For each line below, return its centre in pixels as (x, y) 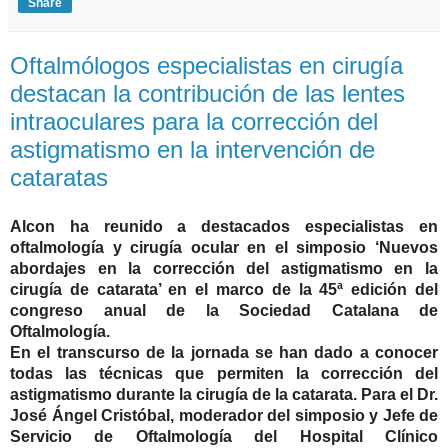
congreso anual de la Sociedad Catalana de (224, 310)
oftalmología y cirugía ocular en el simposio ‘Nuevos (224, 247)
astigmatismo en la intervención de (192, 149)
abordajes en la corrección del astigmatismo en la (224, 268)
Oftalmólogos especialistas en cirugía (206, 65)
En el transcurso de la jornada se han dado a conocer (224, 352)
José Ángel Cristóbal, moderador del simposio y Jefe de (224, 415)
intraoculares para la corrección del (194, 121)
